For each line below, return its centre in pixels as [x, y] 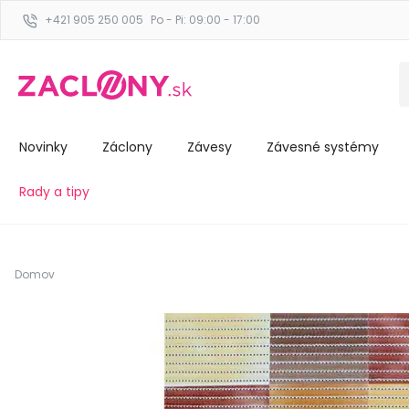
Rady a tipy [54, 192]
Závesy [210, 147]
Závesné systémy [323, 147]
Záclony [127, 147]
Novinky [43, 147]
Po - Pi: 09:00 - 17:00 [205, 20]
